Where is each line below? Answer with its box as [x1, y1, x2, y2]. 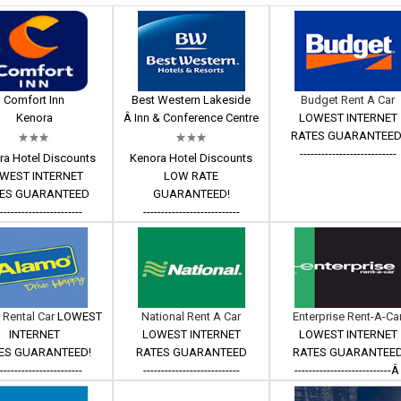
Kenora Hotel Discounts [130, 151, 253, 165]
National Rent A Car [141, 310, 242, 323]
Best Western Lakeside [132, 93, 252, 107]
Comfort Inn [4, 93, 65, 107]
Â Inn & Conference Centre [124, 111, 260, 124]
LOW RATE [164, 169, 219, 183]
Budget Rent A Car [301, 93, 396, 107]
